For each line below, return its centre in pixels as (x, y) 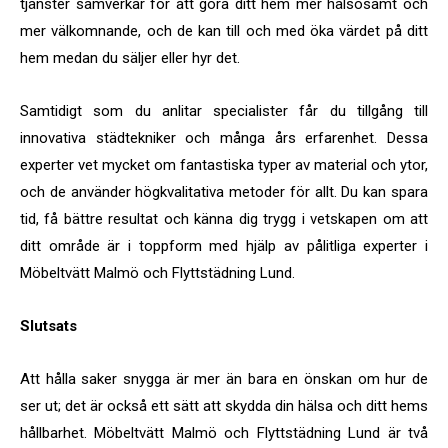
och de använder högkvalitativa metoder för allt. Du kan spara (224, 192)
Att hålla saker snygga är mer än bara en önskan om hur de (224, 379)
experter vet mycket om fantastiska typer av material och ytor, (224, 165)
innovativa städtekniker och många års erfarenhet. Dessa (224, 138)
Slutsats (48, 326)
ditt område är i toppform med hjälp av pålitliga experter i (224, 246)
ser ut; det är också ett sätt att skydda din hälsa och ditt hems (224, 406)
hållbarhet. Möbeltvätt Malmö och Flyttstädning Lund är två (224, 433)
